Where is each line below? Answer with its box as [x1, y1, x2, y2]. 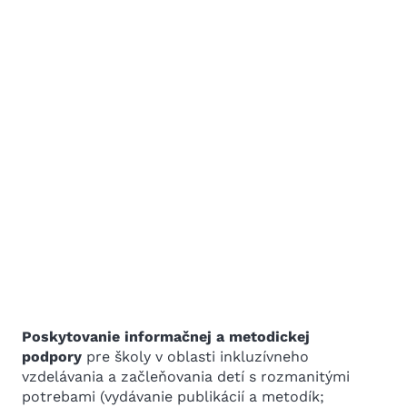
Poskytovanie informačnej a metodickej [22, 328, 310, 345]
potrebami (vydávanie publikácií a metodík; [22, 388, 324, 405]
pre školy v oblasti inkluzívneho [82, 348, 309, 365]
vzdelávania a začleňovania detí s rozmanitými [22, 368, 350, 385]
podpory [22, 348, 82, 365]
